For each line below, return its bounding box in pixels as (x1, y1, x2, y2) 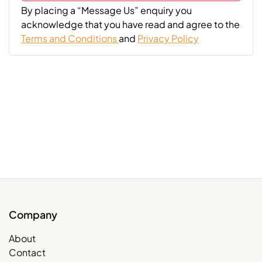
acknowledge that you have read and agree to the (21, 18, 240, 30)
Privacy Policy (137, 32, 199, 44)
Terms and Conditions (21, 32, 117, 44)
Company (9, 208, 57, 221)
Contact (9, 246, 46, 258)
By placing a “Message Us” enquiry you (21, 4, 192, 16)
